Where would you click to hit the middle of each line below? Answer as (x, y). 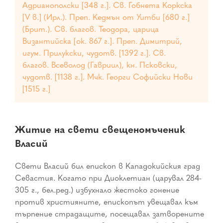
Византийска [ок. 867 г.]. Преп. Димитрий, (102, 41)
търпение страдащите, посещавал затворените (110, 214)
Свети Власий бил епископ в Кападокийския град (108, 166)
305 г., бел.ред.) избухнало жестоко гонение (97, 190)
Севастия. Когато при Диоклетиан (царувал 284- (108, 178)
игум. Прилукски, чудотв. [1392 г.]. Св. (94, 53)
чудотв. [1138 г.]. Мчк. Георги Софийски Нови (108, 77)
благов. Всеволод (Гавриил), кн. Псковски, (100, 65)
